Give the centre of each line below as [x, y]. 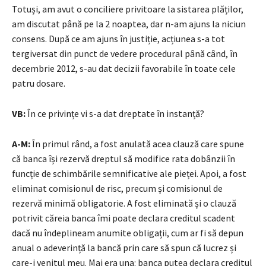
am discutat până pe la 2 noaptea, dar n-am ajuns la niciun [129, 23]
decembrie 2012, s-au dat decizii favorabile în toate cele [124, 68]
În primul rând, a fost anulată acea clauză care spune [137, 143]
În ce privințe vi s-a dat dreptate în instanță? [115, 113]
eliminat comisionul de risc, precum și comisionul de [117, 188]
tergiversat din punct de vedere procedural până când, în [125, 53]
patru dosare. [39, 83]
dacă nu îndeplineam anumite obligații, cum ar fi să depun [128, 232]
